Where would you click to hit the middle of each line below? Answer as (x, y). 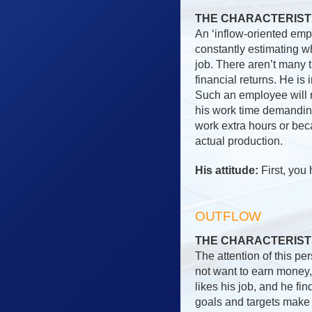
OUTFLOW (228, 216)
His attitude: (227, 170)
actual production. (239, 141)
